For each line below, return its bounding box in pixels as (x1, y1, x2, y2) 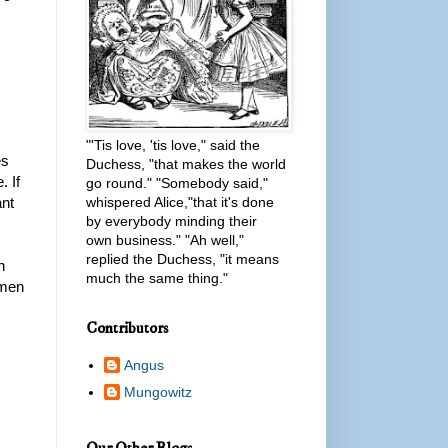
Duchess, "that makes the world (86, 155, 286, 172)
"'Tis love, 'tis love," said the (86, 136, 260, 153)
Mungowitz (123, 384, 192, 401)
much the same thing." (86, 269, 228, 286)
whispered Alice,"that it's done (86, 193, 274, 210)
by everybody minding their (86, 212, 257, 229)
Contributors (86, 317, 168, 338)
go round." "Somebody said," (86, 174, 268, 191)
